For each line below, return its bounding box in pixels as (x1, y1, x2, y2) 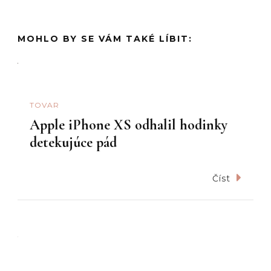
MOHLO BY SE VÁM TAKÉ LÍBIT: (18, 33, 192, 44)
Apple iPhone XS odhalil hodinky (30, 116, 227, 134)
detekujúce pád (30, 133, 117, 151)
